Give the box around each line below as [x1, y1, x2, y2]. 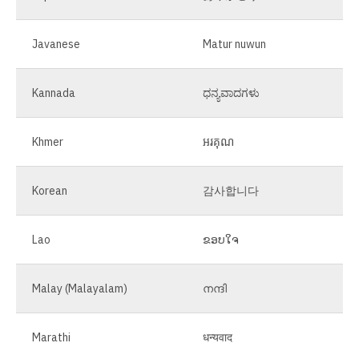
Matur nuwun [203, 37, 266, 51]
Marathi [32, 330, 71, 345]
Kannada [32, 86, 75, 100]
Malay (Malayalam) [32, 281, 127, 296]
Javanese [32, 37, 80, 51]
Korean [32, 184, 67, 198]
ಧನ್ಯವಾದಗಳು [203, 86, 260, 100]
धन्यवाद [203, 330, 232, 345]
